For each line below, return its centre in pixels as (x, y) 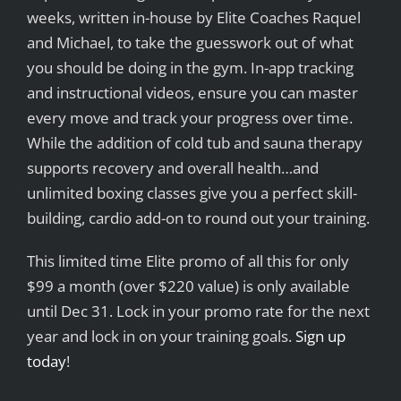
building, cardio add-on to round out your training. (198, 218)
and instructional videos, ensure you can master (192, 93)
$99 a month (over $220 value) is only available (188, 286)
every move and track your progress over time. (189, 118)
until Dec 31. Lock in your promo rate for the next (198, 311)
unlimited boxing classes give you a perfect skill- (192, 193)
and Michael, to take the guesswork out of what (190, 43)
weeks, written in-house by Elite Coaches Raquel (193, 18)
